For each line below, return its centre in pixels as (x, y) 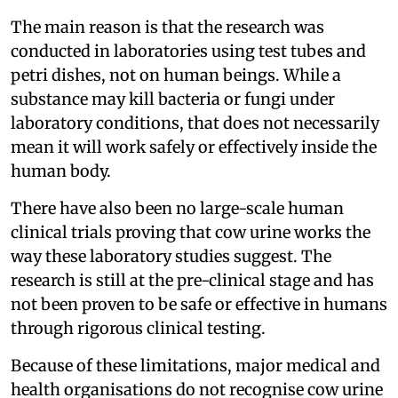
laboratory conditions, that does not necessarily (195, 123)
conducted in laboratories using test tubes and (188, 52)
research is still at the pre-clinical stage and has (192, 281)
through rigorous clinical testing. (138, 329)
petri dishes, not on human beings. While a (176, 76)
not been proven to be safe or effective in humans (199, 305)
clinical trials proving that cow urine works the (191, 233)
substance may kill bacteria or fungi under (173, 99)
